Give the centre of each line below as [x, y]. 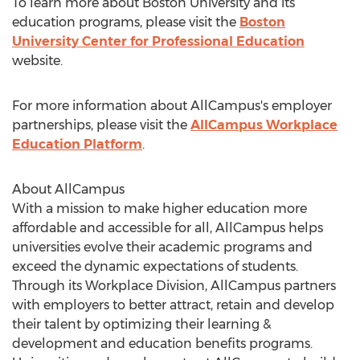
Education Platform [77, 144]
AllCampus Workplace [264, 125]
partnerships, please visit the [101, 125]
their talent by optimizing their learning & [141, 324]
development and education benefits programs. [162, 344]
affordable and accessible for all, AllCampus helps [168, 228]
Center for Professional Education [192, 41]
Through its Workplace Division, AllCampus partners [174, 286]
